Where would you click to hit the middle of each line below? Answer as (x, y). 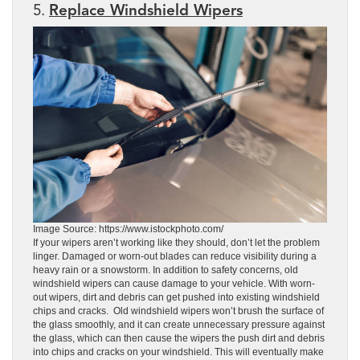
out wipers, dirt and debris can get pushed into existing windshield (176, 297)
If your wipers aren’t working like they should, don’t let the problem (176, 242)
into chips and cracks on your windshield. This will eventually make (178, 352)
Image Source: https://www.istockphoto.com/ (128, 229)
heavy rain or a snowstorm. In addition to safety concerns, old (166, 270)
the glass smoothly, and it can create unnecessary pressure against (179, 324)
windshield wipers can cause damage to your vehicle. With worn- (174, 283)
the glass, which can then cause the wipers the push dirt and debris (179, 338)
